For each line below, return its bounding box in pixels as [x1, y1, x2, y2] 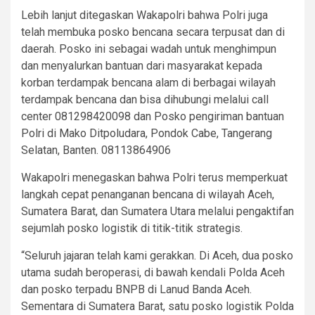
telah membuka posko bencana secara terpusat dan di [21, 25, 285, 39]
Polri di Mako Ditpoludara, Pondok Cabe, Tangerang [21, 126, 272, 140]
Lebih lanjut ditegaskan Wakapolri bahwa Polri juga [21, 8, 268, 22]
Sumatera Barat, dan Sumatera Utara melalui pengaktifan [21, 204, 294, 218]
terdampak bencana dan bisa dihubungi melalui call [21, 92, 269, 106]
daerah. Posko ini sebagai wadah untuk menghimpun [21, 41, 276, 56]
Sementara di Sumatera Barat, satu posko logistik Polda [21, 299, 294, 313]
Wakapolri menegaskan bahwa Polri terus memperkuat [21, 170, 288, 184]
